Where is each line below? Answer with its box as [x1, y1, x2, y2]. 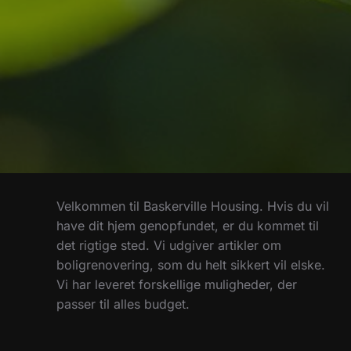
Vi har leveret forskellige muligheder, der [56, 277, 297, 293]
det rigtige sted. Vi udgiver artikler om [56, 237, 281, 254]
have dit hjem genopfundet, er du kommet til [56, 218, 319, 234]
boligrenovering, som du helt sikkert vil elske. [56, 257, 325, 273]
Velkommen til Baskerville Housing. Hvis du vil [56, 198, 329, 215]
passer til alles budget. [56, 296, 190, 313]
